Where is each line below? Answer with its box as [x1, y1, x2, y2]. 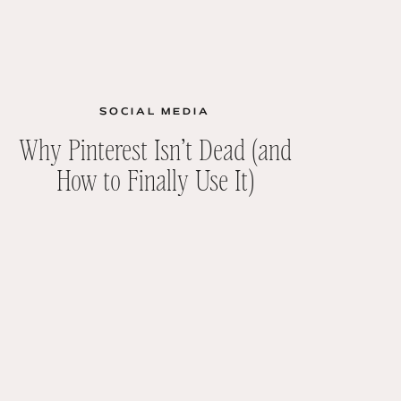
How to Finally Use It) [55, 160, 254, 197]
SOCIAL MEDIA [99, 107, 210, 116]
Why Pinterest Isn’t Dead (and [18, 130, 292, 166]
